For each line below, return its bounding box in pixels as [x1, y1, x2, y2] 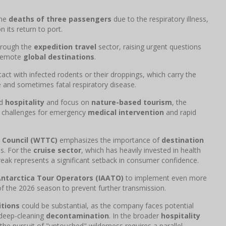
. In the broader [109, 210, 161, 220]
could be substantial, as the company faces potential [20, 200, 194, 210]
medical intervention [88, 107, 164, 117]
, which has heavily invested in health [81, 145, 201, 155]
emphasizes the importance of [58, 135, 161, 145]
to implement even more [124, 173, 207, 183]
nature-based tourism [91, 97, 172, 107]
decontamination [46, 210, 109, 220]
